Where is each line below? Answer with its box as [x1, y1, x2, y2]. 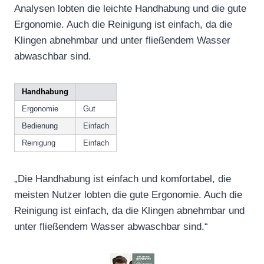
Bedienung [22, 121, 58, 130]
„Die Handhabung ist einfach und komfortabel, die [14, 173, 231, 184]
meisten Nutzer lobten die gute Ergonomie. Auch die [14, 189, 242, 200]
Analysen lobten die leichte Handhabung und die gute [14, 2, 246, 14]
